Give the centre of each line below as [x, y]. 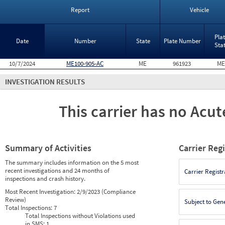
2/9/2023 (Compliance [106, 192]
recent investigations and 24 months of [57, 171]
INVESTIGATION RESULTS [45, 82]
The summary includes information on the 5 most [72, 162]
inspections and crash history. [45, 179]
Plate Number [182, 41]
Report [80, 10]
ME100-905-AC [85, 64]
